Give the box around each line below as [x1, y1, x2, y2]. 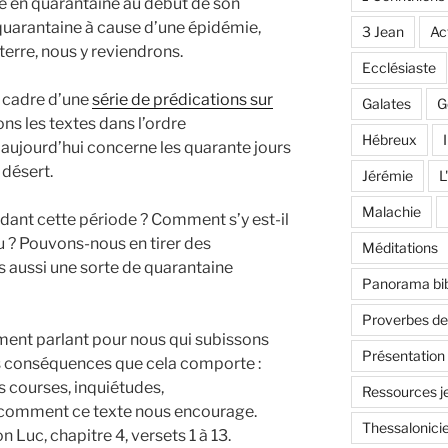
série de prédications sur [92, 89, 273, 109]
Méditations [361, 239, 438, 257]
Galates [361, 95, 411, 113]
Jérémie [361, 167, 413, 185]
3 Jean [361, 23, 404, 41]
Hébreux [361, 131, 417, 149]
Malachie [361, 203, 421, 221]
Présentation [361, 347, 445, 365]
